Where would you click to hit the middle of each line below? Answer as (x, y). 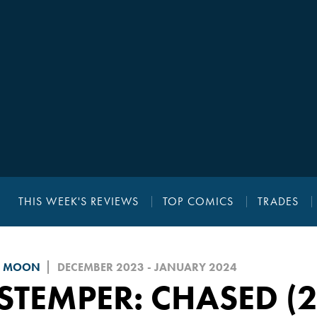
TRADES (278, 202)
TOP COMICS (198, 202)
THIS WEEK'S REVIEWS (79, 202)
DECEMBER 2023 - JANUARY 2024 (147, 267)
